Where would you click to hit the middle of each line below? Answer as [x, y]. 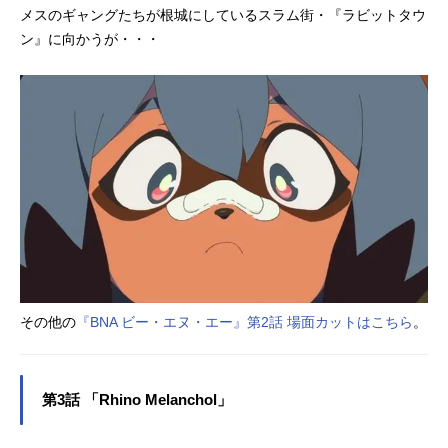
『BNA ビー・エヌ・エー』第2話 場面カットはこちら [244, 322]
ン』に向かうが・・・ [90, 38]
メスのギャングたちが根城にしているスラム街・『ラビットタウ [223, 14]
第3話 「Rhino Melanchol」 [137, 400]
